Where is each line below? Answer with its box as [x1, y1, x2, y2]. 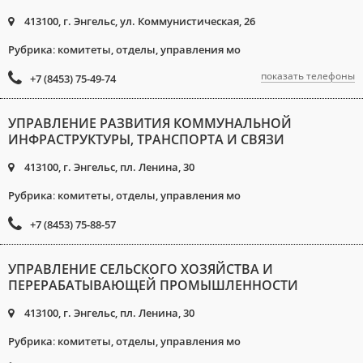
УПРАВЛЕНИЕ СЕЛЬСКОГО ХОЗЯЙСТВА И [8, 260, 273, 278]
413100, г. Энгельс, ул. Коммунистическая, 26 [22, 14, 255, 28]
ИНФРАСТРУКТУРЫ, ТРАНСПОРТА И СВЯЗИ [8, 130, 284, 148]
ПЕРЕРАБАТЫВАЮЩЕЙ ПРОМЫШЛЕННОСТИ [8, 276, 298, 294]
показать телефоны [261, 69, 355, 83]
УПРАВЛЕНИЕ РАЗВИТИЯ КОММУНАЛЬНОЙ [8, 114, 292, 132]
